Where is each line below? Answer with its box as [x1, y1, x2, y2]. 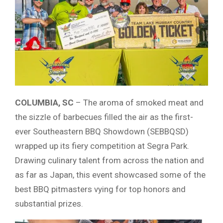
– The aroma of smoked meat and [74, 98, 204, 108]
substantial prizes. [15, 199, 83, 209]
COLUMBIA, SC [15, 98, 74, 108]
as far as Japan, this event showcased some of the [15, 170, 206, 180]
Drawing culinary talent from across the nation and [15, 155, 204, 166]
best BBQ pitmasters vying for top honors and [15, 184, 186, 195]
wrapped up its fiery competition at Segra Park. [15, 141, 189, 151]
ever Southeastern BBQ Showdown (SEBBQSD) [15, 126, 189, 137]
